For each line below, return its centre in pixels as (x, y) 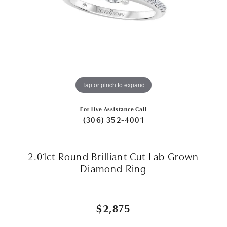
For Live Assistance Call (113, 109)
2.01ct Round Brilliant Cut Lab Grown (113, 155)
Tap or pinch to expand (113, 85)
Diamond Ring (113, 167)
